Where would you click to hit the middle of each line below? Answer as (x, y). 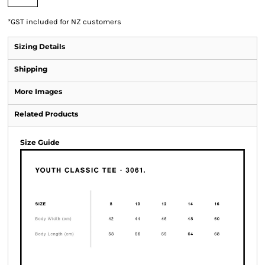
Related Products (46, 114)
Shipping (31, 69)
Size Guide (40, 142)
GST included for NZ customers (66, 22)
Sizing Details (40, 46)
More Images (38, 91)
